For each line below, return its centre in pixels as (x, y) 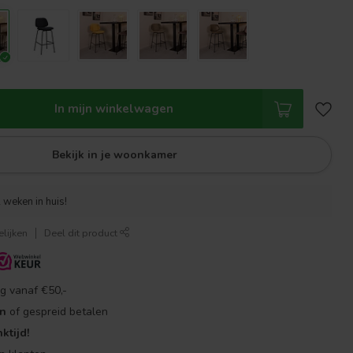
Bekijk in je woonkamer (115, 155)
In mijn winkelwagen (113, 108)
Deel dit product (82, 233)
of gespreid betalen (58, 311)
